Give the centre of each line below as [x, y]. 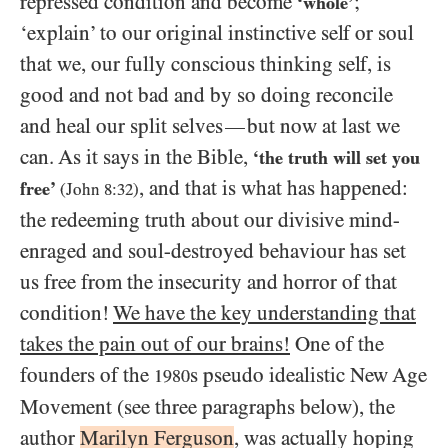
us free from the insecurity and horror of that [208, 281]
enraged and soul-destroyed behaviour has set [213, 250]
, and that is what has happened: [273, 187]
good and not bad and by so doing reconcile [206, 94]
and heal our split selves [121, 125]
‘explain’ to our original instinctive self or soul [217, 32]
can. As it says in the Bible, [136, 156]
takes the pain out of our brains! [155, 343]
